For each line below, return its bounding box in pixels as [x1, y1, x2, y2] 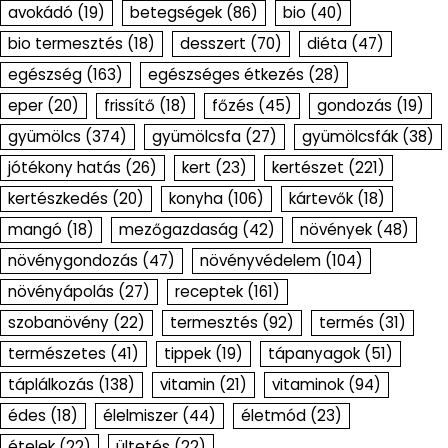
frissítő [104, 95, 155, 117]
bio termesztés [8, 33, 123, 55]
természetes [8, 343, 106, 365]
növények [300, 219, 372, 241]
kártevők [289, 188, 353, 210]
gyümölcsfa [152, 126, 241, 148]
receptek [175, 281, 243, 303]
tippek [164, 343, 211, 365]
